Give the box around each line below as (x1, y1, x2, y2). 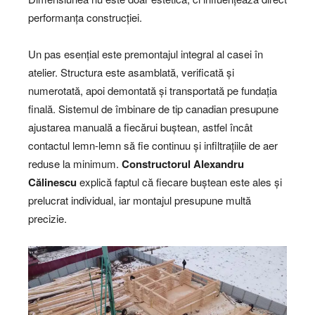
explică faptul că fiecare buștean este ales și (77, 174, 282, 190)
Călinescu (28, 174, 77, 191)
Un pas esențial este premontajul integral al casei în (28, 46, 263, 62)
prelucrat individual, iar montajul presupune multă (28, 193, 251, 208)
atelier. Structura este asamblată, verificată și (28, 65, 234, 80)
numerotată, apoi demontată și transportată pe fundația (28, 83, 277, 98)
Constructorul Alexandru (122, 156, 244, 172)
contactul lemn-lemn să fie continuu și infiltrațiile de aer (28, 138, 278, 153)
